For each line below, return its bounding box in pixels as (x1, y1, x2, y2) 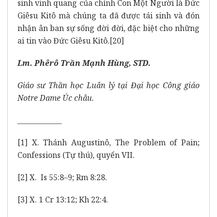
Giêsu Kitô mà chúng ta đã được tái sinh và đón (17, 10, 200, 21)
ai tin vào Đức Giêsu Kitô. (17, 35, 109, 46)
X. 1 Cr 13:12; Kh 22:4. (28, 194, 108, 205)
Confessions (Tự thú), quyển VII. (17, 149, 135, 160)
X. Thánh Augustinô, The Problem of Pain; (28, 137, 200, 148)
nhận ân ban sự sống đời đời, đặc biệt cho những (17, 22, 200, 33)
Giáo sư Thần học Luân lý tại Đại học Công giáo (17, 79, 200, 91)
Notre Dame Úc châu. (17, 92, 94, 103)
